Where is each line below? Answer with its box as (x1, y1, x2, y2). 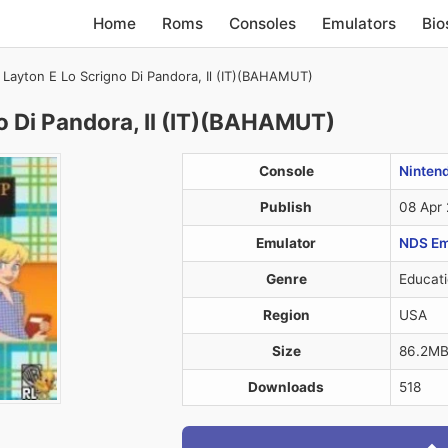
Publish (260, 199, 312, 215)
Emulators (322, 13, 397, 33)
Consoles (229, 13, 297, 33)
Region (262, 307, 310, 323)
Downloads (248, 379, 324, 395)
